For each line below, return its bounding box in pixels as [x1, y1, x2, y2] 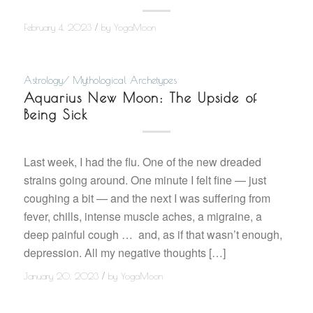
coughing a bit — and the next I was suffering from [23, 190, 270, 207]
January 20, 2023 [23, 270, 99, 282]
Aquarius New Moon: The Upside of [23, 89, 258, 105]
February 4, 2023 [23, 22, 92, 33]
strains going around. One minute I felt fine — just [23, 172, 266, 189]
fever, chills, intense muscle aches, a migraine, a [23, 208, 262, 225]
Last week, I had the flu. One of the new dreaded [23, 154, 261, 170]
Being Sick [23, 106, 88, 122]
